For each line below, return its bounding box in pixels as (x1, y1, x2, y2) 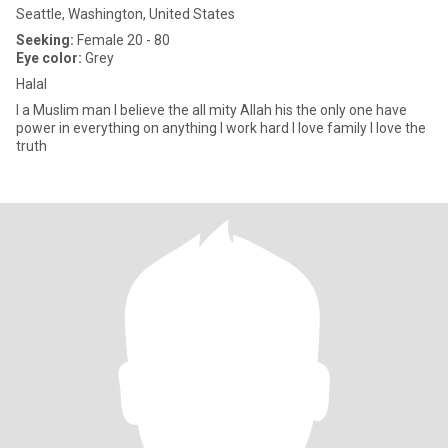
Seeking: (16, 32, 74, 48)
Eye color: (16, 50, 82, 66)
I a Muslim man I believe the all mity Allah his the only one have (16, 102, 120, 118)
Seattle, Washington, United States (16, 6, 235, 22)
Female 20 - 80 (74, 32, 170, 48)
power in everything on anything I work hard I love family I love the (16, 120, 426, 136)
